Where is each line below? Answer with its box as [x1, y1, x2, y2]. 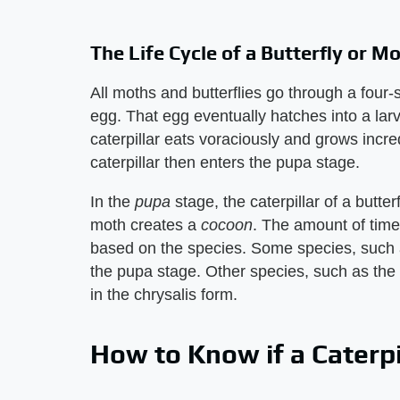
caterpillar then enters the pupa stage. [90, 154, 360, 171]
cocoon [201, 216, 253, 234]
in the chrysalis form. [90, 286, 237, 304]
